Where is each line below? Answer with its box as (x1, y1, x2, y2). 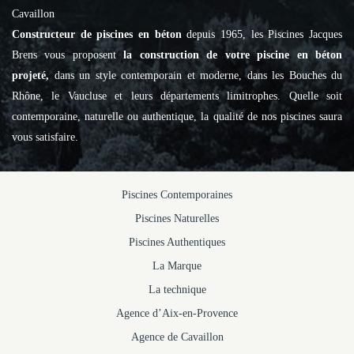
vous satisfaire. (12, 131, 78, 144)
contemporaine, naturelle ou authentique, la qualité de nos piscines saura (12, 111, 342, 123)
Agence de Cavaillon (130, 331, 224, 344)
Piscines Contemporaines (122, 189, 232, 201)
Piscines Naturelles (135, 213, 219, 225)
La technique (148, 284, 206, 296)
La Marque (153, 260, 201, 273)
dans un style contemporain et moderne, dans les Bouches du (54, 70, 342, 82)
